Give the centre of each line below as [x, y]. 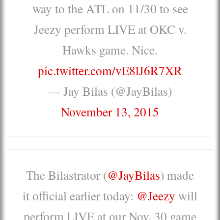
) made [177, 175]
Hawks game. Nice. [110, 49]
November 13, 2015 [110, 111]
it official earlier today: [80, 195]
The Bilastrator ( [67, 175]
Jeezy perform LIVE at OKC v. [110, 29]
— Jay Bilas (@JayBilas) [110, 91]
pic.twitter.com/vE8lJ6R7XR [110, 70]
